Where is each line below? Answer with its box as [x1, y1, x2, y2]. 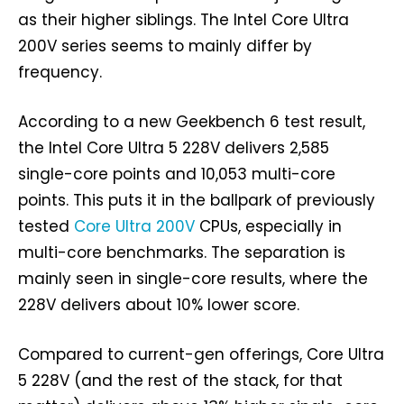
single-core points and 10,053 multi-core [18, 162, 335, 185]
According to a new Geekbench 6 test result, [18, 110, 365, 133]
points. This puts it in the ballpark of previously [18, 188, 375, 211]
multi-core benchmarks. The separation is [18, 241, 345, 263]
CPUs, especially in [195, 215, 342, 237]
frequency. [18, 60, 102, 83]
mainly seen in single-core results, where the [18, 267, 368, 289]
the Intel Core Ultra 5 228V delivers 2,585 [18, 136, 329, 159]
